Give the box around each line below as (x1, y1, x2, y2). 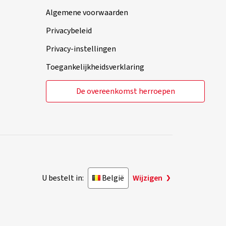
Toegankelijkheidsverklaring (46, 62, 144, 73)
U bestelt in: (42, 173, 84, 184)
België (102, 173, 124, 184)
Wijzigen (133, 173, 162, 184)
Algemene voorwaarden (46, 7, 128, 18)
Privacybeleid (46, 25, 92, 36)
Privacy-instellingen (46, 43, 116, 54)
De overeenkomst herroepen (76, 86, 175, 97)
